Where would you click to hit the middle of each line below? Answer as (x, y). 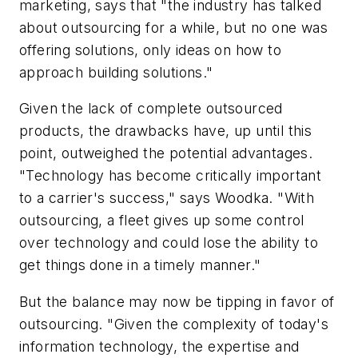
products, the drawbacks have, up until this (166, 131)
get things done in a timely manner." (140, 265)
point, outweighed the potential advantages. (166, 153)
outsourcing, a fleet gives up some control (162, 221)
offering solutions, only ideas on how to (150, 50)
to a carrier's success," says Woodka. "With (167, 198)
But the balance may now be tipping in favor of (177, 301)
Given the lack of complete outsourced (151, 109)
